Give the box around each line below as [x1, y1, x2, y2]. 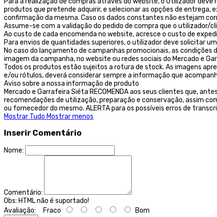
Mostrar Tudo [4, 112, 46, 121]
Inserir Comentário [4, 128, 82, 138]
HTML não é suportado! [17, 197, 89, 205]
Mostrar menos [46, 112, 93, 121]
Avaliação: [4, 206, 36, 215]
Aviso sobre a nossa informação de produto [4, 79, 139, 88]
